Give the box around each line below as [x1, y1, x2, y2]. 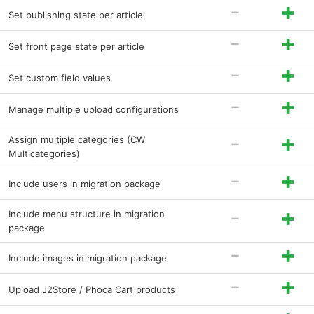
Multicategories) [8, 148, 80, 160]
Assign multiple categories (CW [8, 134, 145, 146]
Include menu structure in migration [8, 208, 165, 220]
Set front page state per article [8, 41, 144, 53]
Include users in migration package [8, 178, 161, 190]
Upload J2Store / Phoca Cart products [8, 284, 175, 296]
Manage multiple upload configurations [8, 104, 179, 116]
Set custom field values [8, 72, 111, 84]
